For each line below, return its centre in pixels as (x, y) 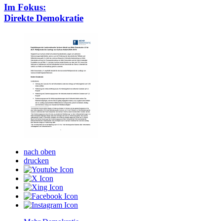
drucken (36, 160)
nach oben (40, 151)
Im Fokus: (25, 7)
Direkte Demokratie (44, 18)
